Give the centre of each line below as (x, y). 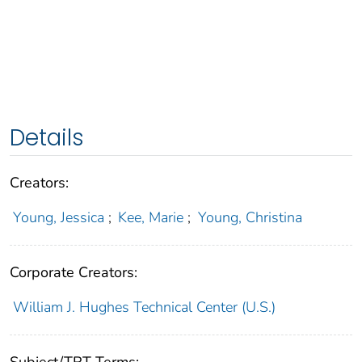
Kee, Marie (151, 218)
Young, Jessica (58, 218)
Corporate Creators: (74, 273)
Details (47, 138)
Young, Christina (250, 218)
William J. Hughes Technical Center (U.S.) (144, 307)
